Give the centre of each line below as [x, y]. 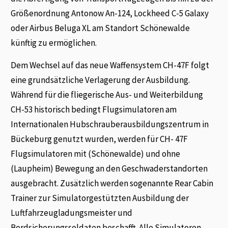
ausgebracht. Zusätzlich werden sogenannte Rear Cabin [112, 183]
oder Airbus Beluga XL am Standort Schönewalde [101, 28]
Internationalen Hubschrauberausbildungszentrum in [110, 124]
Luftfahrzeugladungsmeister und [72, 212]
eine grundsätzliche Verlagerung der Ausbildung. [101, 80]
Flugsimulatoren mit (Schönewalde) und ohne [96, 153]
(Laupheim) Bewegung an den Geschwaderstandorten [109, 168]
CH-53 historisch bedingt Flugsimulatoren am [94, 109]
